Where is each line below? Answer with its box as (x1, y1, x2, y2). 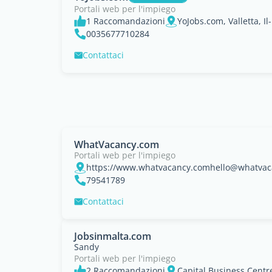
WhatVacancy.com (74, 138, 159, 151)
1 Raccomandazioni (86, 15, 165, 27)
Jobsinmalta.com (74, 229, 151, 243)
